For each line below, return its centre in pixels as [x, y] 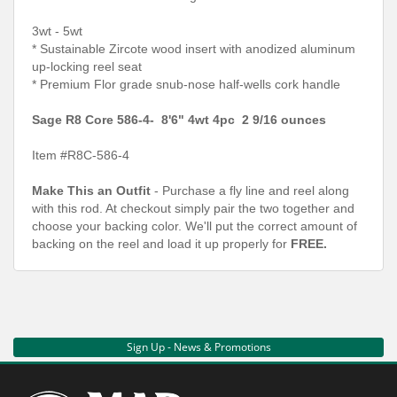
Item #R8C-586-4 [81, 155]
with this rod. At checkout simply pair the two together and [193, 208]
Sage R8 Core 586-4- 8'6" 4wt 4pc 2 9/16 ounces [179, 119]
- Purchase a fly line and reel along [252, 190]
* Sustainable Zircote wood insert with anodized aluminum [194, 48]
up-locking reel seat [87, 66]
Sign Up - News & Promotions [198, 346]
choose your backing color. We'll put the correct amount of [195, 226]
